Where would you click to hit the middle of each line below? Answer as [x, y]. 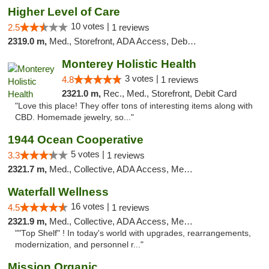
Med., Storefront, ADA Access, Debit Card [118, 41]
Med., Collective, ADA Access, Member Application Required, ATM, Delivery [116, 221]
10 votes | [91, 26]
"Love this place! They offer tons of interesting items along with [134, 106]
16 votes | [91, 206]
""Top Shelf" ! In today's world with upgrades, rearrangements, [133, 233]
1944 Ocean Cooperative [76, 140]
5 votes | [89, 154]
